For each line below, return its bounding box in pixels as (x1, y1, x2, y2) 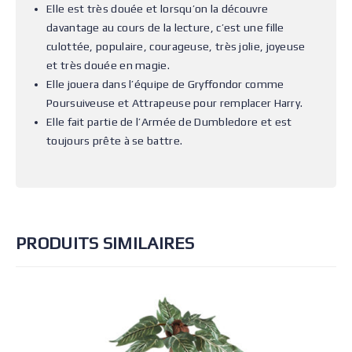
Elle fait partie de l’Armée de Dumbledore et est (46, 115, 292, 128)
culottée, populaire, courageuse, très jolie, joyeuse (46, 40, 306, 53)
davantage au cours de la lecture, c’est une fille (46, 21, 284, 34)
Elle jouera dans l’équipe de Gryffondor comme (46, 78, 284, 90)
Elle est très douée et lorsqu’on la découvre (46, 2, 269, 15)
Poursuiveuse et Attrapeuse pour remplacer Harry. (46, 97, 303, 109)
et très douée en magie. (46, 59, 170, 71)
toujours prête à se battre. (46, 134, 183, 147)
